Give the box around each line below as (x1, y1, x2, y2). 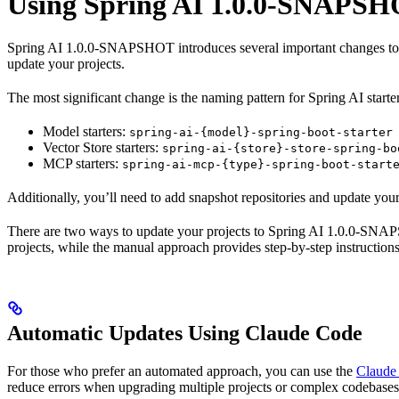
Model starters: (43, 124, 129, 140)
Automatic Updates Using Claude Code (7, 322, 362, 346)
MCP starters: (43, 156, 122, 172)
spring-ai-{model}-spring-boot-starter (129, 126, 393, 140)
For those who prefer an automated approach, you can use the (7, 363, 356, 379)
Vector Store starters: (43, 140, 162, 156)
